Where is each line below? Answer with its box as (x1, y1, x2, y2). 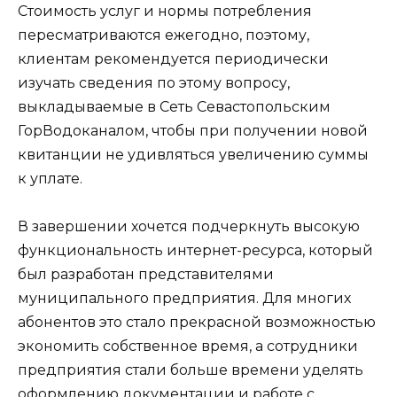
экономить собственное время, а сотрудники (18, 338, 358, 355)
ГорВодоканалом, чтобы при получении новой (18, 122, 368, 140)
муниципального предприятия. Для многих (18, 290, 351, 307)
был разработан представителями (18, 266, 274, 284)
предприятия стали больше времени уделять (18, 362, 363, 379)
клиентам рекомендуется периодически (18, 51, 329, 68)
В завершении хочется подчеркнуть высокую (18, 218, 360, 236)
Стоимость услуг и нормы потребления (18, 3, 312, 20)
